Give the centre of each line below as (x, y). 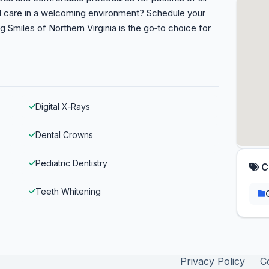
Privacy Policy (212, 261)
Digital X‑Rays (63, 107)
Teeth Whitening (68, 191)
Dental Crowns (64, 135)
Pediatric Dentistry (71, 163)
